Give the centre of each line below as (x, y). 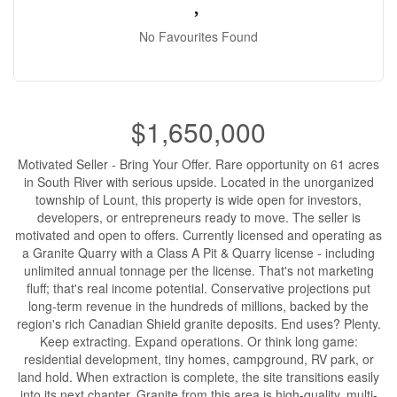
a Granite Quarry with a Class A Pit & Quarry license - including (198, 253)
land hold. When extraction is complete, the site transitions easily (198, 377)
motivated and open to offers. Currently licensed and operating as (198, 235)
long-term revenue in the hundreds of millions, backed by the (198, 306)
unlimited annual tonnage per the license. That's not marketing (198, 270)
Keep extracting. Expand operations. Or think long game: (198, 341)
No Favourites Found (198, 36)
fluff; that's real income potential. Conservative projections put (198, 288)
